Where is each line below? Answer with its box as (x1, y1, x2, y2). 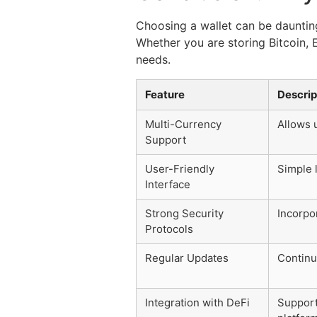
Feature (145, 88, 185, 102)
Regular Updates (145, 251, 229, 265)
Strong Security (145, 207, 224, 221)
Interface (145, 178, 190, 192)
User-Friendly (145, 162, 214, 176)
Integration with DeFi (145, 296, 250, 310)
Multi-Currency (145, 117, 221, 132)
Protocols (145, 222, 193, 236)
